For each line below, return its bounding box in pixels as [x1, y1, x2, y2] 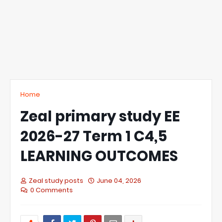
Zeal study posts [29, 176, 83, 185]
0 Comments [30, 185, 73, 195]
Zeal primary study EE [20, 107, 180, 126]
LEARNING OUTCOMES [20, 146, 178, 166]
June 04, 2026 [97, 176, 141, 185]
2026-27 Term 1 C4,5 [20, 126, 167, 146]
